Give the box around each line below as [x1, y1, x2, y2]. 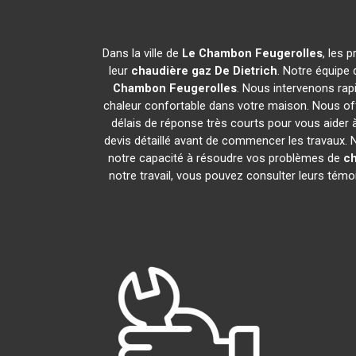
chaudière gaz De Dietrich [130, 64, 277, 78]
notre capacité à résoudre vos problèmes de [107, 151, 343, 165]
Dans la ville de [102, 46, 182, 60]
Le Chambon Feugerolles [181, 46, 323, 60]
